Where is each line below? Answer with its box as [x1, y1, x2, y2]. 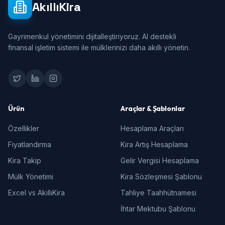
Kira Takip [8, 156, 41, 165]
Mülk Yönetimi [8, 172, 53, 181]
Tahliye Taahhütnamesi [121, 188, 196, 197]
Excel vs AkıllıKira [8, 188, 65, 197]
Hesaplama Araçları [121, 124, 184, 133]
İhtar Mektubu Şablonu [121, 204, 195, 213]
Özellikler [8, 124, 39, 133]
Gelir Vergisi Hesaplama [121, 156, 199, 165]
